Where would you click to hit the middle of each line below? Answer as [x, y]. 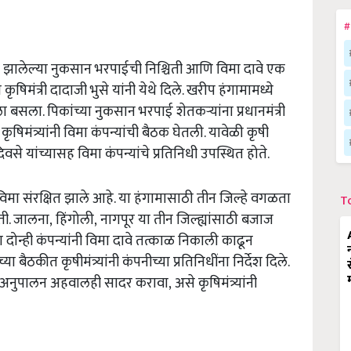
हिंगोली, [76, 220]
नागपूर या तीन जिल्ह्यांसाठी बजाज [187, 220]
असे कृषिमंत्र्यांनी [216, 283]
